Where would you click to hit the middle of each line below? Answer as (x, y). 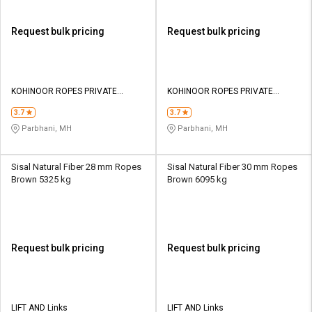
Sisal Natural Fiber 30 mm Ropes (232, 167)
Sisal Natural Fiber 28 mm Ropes (76, 167)
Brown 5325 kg (41, 180)
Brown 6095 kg (197, 180)
